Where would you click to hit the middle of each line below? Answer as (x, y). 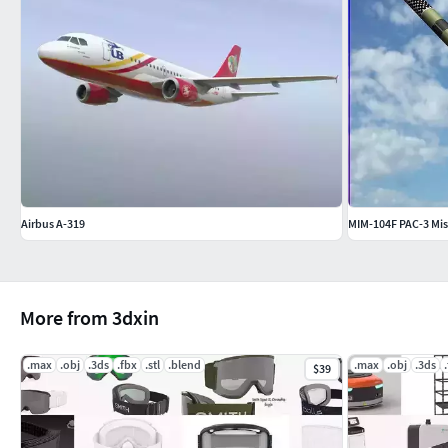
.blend (184, 364)
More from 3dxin (89, 317)
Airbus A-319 (53, 223)
